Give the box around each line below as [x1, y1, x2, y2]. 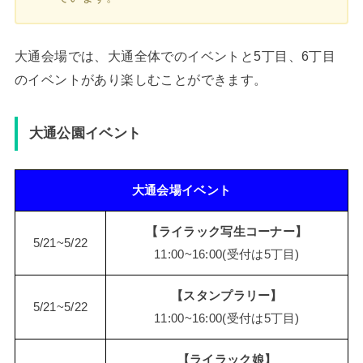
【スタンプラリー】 [171, 289, 283, 303]
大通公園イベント [28, 125, 142, 142]
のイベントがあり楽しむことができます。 [14, 71, 267, 87]
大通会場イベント [131, 184, 232, 198]
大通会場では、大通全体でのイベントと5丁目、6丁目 [14, 48, 336, 63]
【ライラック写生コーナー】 [146, 225, 308, 239]
